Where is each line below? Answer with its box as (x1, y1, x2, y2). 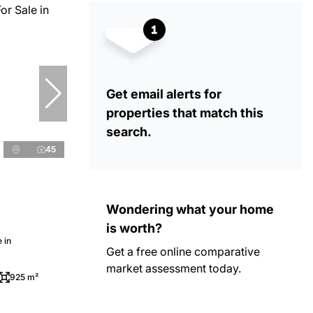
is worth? (106, 221, 162, 235)
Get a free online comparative (106, 245, 260, 259)
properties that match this (106, 105, 263, 120)
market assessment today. (106, 261, 241, 275)
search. (106, 124, 152, 139)
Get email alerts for (106, 87, 221, 101)
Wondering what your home (106, 202, 274, 217)
